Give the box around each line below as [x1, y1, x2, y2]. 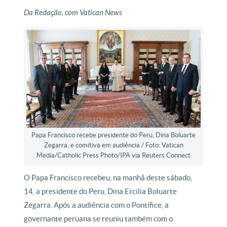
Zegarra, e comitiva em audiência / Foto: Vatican [44, 141, 183, 149]
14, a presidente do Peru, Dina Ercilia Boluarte [24, 187, 177, 196]
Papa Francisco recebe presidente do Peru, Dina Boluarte [31, 131, 196, 139]
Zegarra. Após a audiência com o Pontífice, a [24, 201, 169, 210]
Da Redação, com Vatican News [24, 8, 123, 17]
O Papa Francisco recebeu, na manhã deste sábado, [24, 173, 193, 182]
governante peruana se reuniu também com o [24, 214, 173, 223]
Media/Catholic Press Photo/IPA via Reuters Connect [36, 152, 191, 160]
